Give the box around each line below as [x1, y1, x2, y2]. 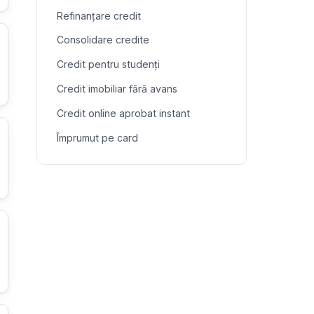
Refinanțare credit [57, 9, 141, 22]
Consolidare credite [57, 34, 149, 46]
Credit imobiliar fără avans [57, 82, 177, 95]
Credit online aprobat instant [57, 107, 190, 119]
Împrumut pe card [57, 131, 138, 144]
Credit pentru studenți [57, 58, 160, 71]
